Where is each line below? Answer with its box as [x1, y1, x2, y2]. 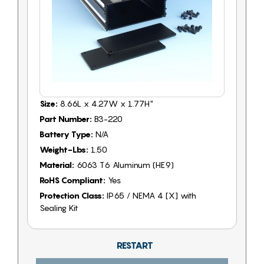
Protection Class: [39, 190, 104, 200]
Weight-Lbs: [39, 144, 88, 154]
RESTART [117, 239, 153, 251]
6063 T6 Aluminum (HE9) [74, 159, 174, 170]
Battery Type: [39, 128, 93, 139]
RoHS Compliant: [39, 174, 105, 185]
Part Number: [39, 113, 92, 124]
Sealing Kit [39, 202, 78, 213]
